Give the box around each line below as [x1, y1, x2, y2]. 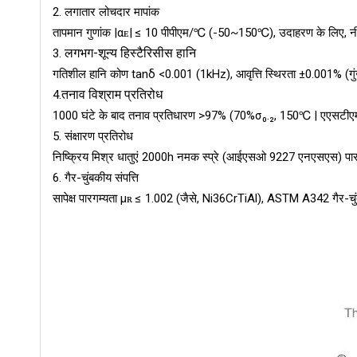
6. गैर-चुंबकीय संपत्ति [53, 171, 139, 185]
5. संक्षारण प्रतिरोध [53, 129, 133, 143]
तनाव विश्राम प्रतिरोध [61, 87, 163, 102]
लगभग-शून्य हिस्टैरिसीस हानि [65, 45, 196, 61]
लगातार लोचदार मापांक [65, 5, 159, 19]
